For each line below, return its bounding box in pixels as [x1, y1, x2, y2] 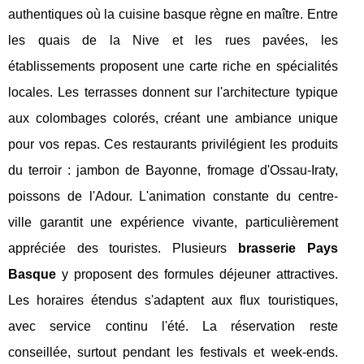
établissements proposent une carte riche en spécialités [8, 59, 338, 74]
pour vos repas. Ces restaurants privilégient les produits [8, 137, 338, 152]
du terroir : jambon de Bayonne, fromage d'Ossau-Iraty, [8, 163, 338, 178]
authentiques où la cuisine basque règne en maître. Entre [8, 7, 338, 22]
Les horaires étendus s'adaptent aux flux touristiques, [8, 293, 338, 308]
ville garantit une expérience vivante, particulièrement [8, 215, 338, 230]
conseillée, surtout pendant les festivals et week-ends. [8, 345, 338, 360]
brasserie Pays [237, 241, 338, 256]
